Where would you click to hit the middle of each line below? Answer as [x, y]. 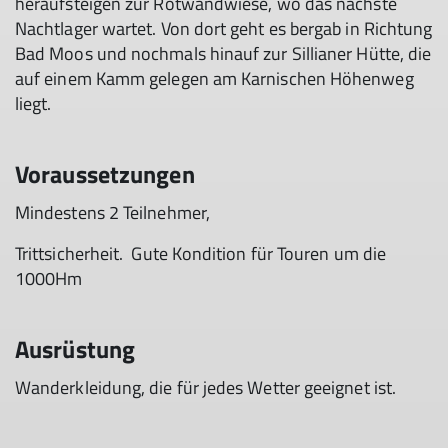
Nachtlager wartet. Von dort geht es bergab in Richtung [224, 28]
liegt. [33, 103]
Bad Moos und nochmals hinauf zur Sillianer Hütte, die [223, 53]
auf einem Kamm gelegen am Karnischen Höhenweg [214, 78]
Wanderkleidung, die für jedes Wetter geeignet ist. [205, 387]
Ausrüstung [75, 349]
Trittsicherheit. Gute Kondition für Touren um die [200, 253]
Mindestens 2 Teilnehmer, [112, 212]
